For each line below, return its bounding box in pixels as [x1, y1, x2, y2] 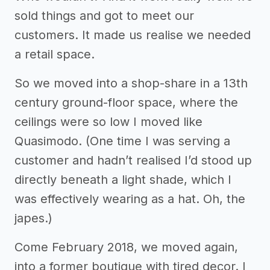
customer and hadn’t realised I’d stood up [14, 152, 252, 168]
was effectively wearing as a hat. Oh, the [14, 191, 245, 206]
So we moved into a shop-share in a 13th [14, 75, 248, 90]
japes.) [14, 210, 52, 225]
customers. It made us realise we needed [14, 27, 251, 42]
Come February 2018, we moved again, [14, 239, 238, 254]
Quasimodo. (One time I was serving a [14, 133, 230, 148]
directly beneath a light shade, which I [14, 172, 231, 187]
